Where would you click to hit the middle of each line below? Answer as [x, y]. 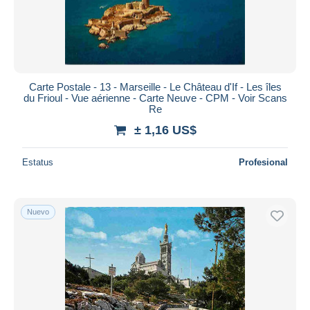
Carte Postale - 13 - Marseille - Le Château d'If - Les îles [155, 86]
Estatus [38, 162]
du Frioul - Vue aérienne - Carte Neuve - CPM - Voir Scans [155, 98]
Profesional [263, 162]
